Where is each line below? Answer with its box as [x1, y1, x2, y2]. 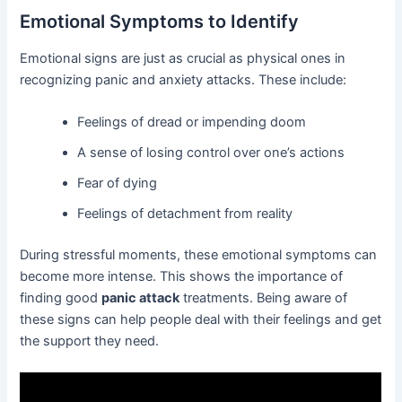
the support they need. [20, 332, 160, 349]
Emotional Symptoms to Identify [20, 10, 300, 32]
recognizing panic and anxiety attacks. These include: [20, 71, 347, 88]
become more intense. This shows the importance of [20, 267, 344, 284]
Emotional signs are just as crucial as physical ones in [20, 49, 346, 66]
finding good [20, 289, 102, 306]
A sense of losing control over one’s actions [77, 144, 345, 162]
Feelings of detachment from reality [77, 205, 293, 223]
